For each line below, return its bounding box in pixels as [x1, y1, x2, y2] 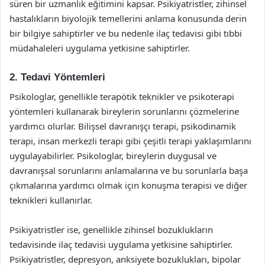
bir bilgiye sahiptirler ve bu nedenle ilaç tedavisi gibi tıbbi [9, 27, 242, 39]
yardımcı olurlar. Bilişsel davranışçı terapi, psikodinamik [9, 119, 236, 132]
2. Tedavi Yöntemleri [9, 72, 105, 83]
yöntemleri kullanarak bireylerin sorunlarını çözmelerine [9, 105, 239, 117]
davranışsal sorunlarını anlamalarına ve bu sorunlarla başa [9, 164, 248, 176]
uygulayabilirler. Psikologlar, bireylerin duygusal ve [9, 149, 216, 161]
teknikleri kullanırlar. [9, 193, 92, 206]
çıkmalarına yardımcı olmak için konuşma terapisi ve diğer [9, 179, 247, 191]
